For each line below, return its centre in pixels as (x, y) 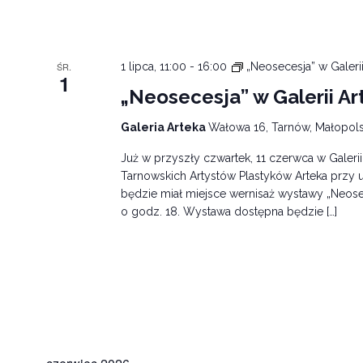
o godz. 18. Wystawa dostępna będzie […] (229, 211)
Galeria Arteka (165, 127)
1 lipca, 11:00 (154, 66)
